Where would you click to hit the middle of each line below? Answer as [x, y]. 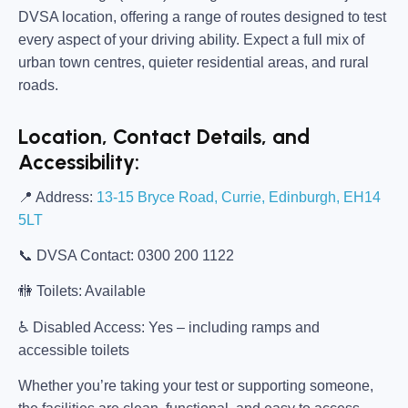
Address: [63, 197]
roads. [38, 86]
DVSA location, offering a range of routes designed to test [202, 17]
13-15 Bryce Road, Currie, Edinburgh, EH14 [239, 197]
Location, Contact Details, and [164, 137]
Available [114, 291]
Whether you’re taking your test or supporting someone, [196, 386]
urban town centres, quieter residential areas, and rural [194, 63]
